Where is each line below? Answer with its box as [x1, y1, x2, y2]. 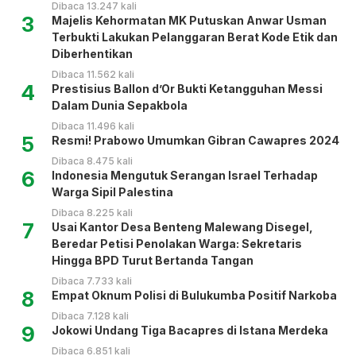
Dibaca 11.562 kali [52, 68, 134, 81]
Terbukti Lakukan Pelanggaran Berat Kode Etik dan [52, 30, 338, 44]
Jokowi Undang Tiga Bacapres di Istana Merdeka [52, 323, 328, 338]
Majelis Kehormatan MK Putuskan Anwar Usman [52, 14, 327, 28]
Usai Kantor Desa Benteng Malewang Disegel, [52, 220, 313, 234]
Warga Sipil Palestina [52, 185, 173, 199]
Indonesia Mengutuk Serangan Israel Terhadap [52, 168, 318, 183]
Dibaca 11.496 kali [52, 120, 134, 133]
